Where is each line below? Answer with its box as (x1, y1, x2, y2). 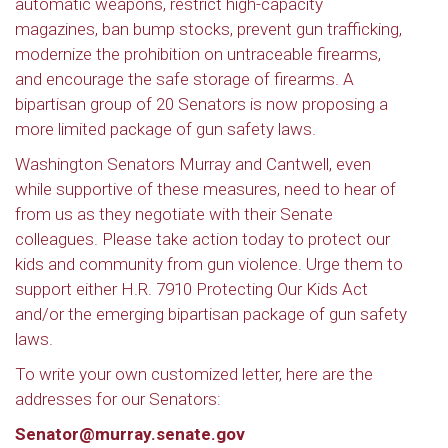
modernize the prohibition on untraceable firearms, (15, 44, 381, 64)
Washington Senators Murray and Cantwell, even (15, 154, 371, 174)
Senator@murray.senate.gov (15, 424, 245, 444)
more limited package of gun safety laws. (15, 119, 316, 139)
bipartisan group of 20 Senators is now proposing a (15, 94, 388, 114)
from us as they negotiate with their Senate (15, 204, 333, 224)
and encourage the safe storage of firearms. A (15, 69, 354, 89)
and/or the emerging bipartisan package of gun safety (15, 304, 407, 324)
